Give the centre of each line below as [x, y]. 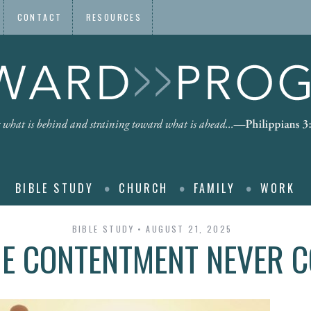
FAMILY [214, 188]
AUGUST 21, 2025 [189, 229]
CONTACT [40, 17]
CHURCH [144, 188]
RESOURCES [114, 17]
